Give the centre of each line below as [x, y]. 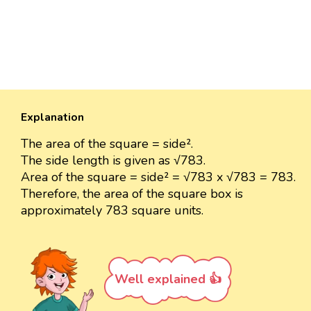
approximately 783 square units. [112, 211]
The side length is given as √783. [113, 161]
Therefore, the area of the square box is [132, 194]
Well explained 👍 [168, 279]
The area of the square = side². [107, 144]
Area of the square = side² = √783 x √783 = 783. [158, 177]
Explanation [52, 118]
